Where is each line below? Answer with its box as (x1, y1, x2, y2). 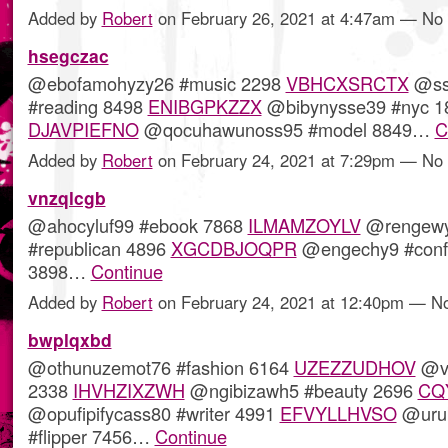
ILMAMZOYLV (247, 212, 361, 239)
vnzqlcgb (27, 185, 106, 211)
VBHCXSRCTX (285, 70, 409, 97)
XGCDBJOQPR (170, 235, 297, 262)
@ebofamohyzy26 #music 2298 (27, 70, 286, 97)
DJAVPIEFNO (27, 116, 139, 143)
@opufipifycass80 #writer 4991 (27, 400, 280, 427)
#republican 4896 (27, 235, 171, 262)
